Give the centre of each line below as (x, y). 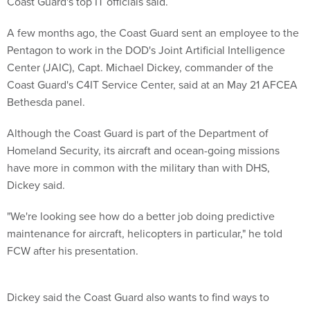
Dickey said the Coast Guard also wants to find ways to (138, 297)
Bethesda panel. (46, 102)
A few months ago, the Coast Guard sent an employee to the (153, 33)
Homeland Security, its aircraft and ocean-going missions (143, 151)
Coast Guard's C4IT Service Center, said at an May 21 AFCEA (152, 85)
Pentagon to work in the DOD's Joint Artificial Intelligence (146, 50)
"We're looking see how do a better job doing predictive (141, 216)
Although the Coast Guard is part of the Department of (138, 133)
